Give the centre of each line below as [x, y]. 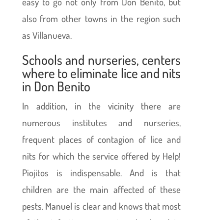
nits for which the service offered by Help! [101, 156]
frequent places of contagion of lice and [101, 139]
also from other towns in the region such [101, 18]
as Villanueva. [47, 35]
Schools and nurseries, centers [101, 59]
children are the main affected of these [101, 189]
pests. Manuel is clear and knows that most [101, 206]
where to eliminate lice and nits [101, 72]
